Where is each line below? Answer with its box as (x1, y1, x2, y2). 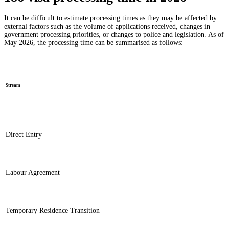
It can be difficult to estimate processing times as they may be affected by (4, 14, 217, 22)
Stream (6, 82, 20, 88)
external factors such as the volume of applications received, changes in (4, 22, 210, 30)
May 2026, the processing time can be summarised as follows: (4, 39, 183, 47)
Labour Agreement (6, 169, 60, 176)
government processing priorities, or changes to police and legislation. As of (4, 31, 224, 38)
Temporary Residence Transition (6, 207, 100, 214)
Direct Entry (6, 131, 42, 139)
